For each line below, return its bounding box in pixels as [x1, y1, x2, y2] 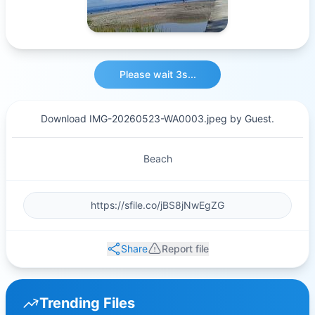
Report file [161, 243, 209, 255]
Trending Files [39, 295, 135, 311]
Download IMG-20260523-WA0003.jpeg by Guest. [41, 112, 274, 124]
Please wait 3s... [119, 68, 196, 80]
